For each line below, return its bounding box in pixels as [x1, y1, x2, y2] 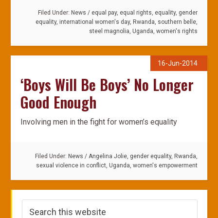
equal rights [119, 9, 152, 16]
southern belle [157, 18, 196, 25]
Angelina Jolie [88, 153, 127, 160]
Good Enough [20, 91, 97, 113]
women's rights [156, 28, 198, 35]
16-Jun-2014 [157, 59, 198, 67]
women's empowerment [132, 162, 198, 169]
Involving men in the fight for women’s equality [20, 117, 178, 127]
